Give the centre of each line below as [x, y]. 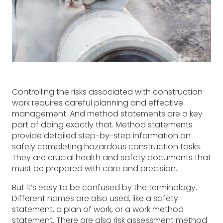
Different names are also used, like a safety [95, 198]
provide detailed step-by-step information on [101, 135]
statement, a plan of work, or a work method [98, 209]
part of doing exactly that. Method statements [102, 124]
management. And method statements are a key [107, 113]
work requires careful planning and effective [98, 103]
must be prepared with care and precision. [95, 168]
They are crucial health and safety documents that [111, 157]
